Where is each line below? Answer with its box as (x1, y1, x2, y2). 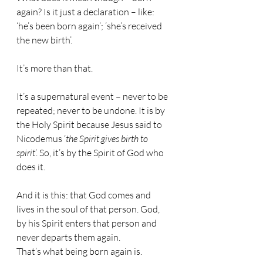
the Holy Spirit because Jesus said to (16, 119, 164, 130)
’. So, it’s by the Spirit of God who (35, 147, 166, 159)
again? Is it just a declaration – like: (16, 6, 156, 18)
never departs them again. (16, 231, 120, 243)
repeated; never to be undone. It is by (16, 104, 167, 116)
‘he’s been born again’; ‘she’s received (16, 20, 164, 32)
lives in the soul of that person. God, (16, 203, 161, 215)
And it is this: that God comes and (16, 189, 153, 201)
